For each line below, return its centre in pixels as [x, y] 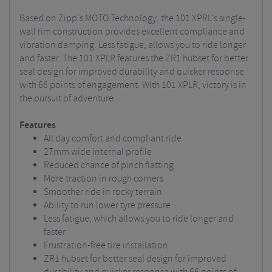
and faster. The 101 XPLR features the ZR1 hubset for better [134, 59]
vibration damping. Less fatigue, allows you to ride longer [133, 45]
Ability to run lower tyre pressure [107, 206]
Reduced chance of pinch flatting [109, 165]
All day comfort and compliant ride [113, 139]
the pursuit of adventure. [68, 99]
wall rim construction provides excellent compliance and [132, 32]
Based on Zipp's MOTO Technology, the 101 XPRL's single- [133, 19]
